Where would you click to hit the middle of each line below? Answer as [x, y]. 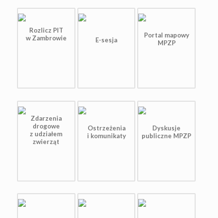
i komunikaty [106, 136]
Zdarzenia [46, 118]
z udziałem [46, 134]
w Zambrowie [46, 38]
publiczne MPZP [167, 136]
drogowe [46, 126]
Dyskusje [167, 128]
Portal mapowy [166, 35]
